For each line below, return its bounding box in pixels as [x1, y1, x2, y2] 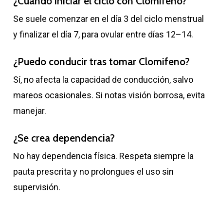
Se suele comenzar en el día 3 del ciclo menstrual [13, 13, 204, 24]
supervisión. [13, 182, 60, 192]
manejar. [13, 105, 46, 116]
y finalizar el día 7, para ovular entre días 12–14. [13, 29, 193, 39]
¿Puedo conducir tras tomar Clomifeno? [13, 55, 190, 68]
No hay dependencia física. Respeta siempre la [13, 150, 194, 161]
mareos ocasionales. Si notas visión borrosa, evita [13, 90, 205, 100]
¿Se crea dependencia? [13, 131, 115, 144]
